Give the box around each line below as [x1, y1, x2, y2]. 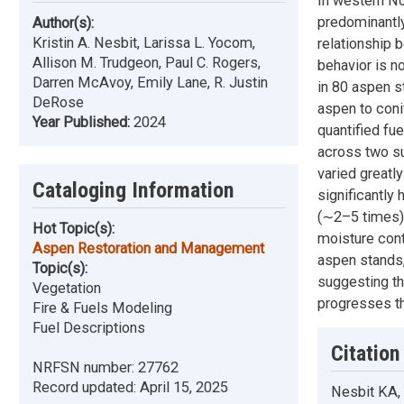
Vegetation [32, 280, 101, 298]
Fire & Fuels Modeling [32, 299, 172, 317]
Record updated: [32, 379, 140, 397]
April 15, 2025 [140, 379, 228, 397]
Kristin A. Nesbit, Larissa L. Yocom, [32, 34, 255, 52]
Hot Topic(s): [32, 220, 115, 238]
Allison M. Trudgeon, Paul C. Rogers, [32, 54, 261, 72]
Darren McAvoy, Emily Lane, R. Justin [32, 74, 268, 92]
